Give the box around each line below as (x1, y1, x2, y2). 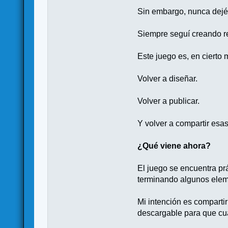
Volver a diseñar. (137, 74, 198, 83)
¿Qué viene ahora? (137, 141, 211, 150)
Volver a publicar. (137, 96, 200, 105)
